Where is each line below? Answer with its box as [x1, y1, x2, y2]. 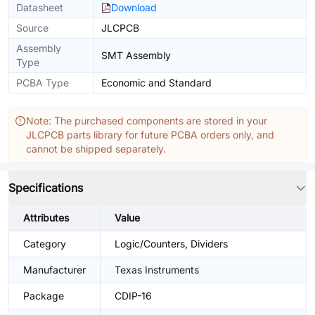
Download [111, 1, 157, 13]
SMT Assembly [101, 49, 171, 61]
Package [23, 290, 64, 302]
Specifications [8, 181, 83, 195]
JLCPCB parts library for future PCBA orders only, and [26, 129, 274, 141]
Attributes [23, 212, 69, 224]
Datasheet [16, 1, 63, 13]
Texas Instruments [115, 264, 199, 276]
